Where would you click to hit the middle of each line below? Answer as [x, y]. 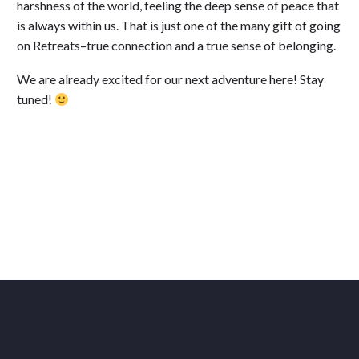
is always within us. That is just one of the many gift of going [179, 25]
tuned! [36, 99]
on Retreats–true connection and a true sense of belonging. [177, 45]
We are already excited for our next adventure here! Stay [170, 79]
